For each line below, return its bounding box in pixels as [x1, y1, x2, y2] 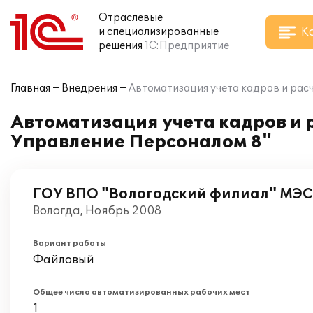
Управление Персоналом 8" [10, 132, 272, 152]
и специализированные [99, 26, 219, 38]
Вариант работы [33, 239, 106, 248]
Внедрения [61, 82, 117, 94]
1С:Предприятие [145, 40, 229, 52]
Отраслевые [99, 12, 163, 24]
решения [99, 40, 143, 52]
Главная [10, 82, 50, 94]
